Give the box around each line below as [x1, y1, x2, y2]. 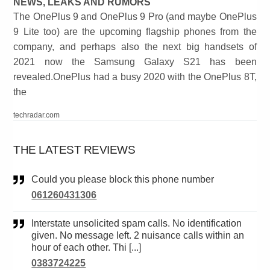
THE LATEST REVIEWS [13, 143, 136, 157]
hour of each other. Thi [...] [31, 242, 142, 253]
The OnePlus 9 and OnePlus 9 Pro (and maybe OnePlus [13, 11, 257, 22]
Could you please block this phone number [39, 174, 215, 185]
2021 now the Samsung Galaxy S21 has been [13, 57, 257, 67]
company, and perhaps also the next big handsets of [13, 42, 257, 52]
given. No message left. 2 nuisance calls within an [31, 230, 245, 241]
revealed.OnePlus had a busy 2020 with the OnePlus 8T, [13, 72, 257, 83]
